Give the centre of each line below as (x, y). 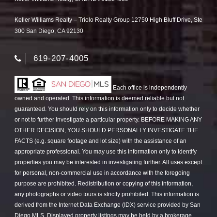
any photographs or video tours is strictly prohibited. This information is (107, 194)
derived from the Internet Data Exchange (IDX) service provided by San (108, 205)
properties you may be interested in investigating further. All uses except (108, 163)
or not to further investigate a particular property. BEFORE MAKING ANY (108, 120)
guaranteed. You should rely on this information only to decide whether (107, 109)
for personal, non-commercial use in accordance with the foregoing (102, 173)
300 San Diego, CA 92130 (49, 31)
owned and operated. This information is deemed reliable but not (99, 99)
